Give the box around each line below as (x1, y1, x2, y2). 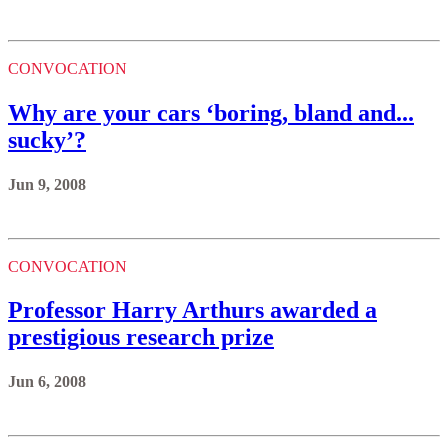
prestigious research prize (8, 324, 274, 351)
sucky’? (8, 126, 86, 153)
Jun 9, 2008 (8, 175, 86, 193)
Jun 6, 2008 (8, 373, 86, 391)
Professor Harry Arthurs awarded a (8, 297, 377, 324)
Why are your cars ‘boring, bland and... (8, 99, 414, 126)
